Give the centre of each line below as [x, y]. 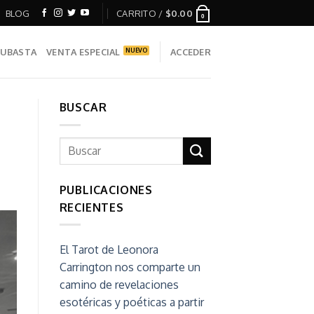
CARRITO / [141, 13]
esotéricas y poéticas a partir [131, 302]
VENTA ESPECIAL [83, 52]
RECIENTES [91, 207]
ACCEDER [191, 52]
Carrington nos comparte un [130, 267]
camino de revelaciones [119, 285]
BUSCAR [83, 107]
